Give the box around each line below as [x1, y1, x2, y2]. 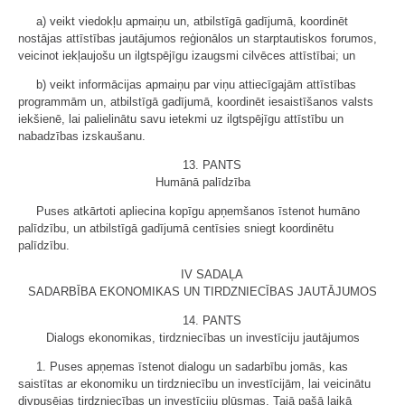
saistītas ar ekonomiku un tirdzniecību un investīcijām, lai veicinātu [18, 376, 371, 391]
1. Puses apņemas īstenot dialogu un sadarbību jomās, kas [36, 359, 348, 373]
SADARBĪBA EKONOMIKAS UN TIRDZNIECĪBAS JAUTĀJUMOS [28, 284, 377, 298]
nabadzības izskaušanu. [18, 128, 146, 143]
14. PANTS [182, 313, 241, 327]
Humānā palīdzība [155, 174, 250, 189]
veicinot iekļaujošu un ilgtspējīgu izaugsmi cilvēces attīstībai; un [18, 48, 355, 62]
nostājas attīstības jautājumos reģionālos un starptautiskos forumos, [18, 31, 377, 45]
